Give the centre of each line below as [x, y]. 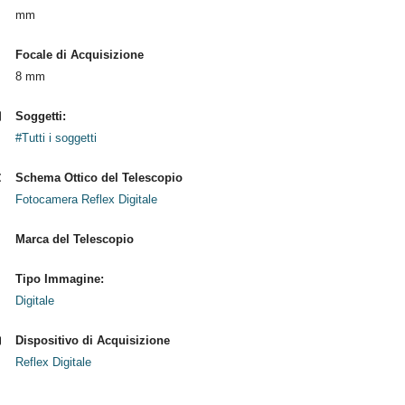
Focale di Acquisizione [79, 55]
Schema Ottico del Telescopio [99, 178]
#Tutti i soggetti [56, 138]
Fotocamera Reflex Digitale [86, 199]
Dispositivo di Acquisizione [92, 340]
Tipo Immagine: [59, 279]
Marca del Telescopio [74, 239]
